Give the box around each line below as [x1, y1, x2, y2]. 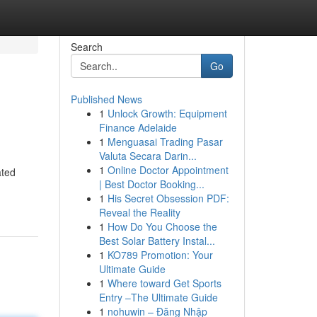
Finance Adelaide [98, 120, 177, 134]
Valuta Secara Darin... [98, 149, 197, 163]
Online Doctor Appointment [107, 163, 229, 177]
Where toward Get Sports [107, 276, 221, 290]
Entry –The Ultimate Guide [98, 290, 218, 304]
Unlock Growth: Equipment [107, 106, 227, 120]
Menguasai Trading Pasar [107, 134, 223, 149]
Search [70, 40, 103, 54]
